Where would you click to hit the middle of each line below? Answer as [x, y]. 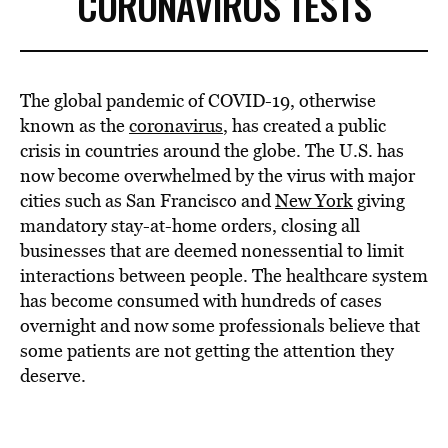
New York [314, 200]
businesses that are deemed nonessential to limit [212, 250]
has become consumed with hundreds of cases [201, 300]
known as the [74, 125]
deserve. [53, 375]
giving [379, 200]
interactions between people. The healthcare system [224, 275]
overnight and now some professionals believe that [220, 325]
